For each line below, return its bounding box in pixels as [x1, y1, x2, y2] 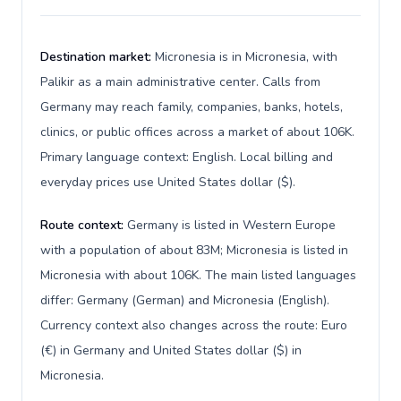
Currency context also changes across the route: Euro [40, 317, 347, 334]
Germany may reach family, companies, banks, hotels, [40, 98, 343, 115]
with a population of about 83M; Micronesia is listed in [40, 242, 348, 259]
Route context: [40, 217, 127, 234]
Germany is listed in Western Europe [127, 217, 336, 234]
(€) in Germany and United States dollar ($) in [40, 342, 302, 359]
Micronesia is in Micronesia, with [155, 48, 337, 65]
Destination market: [40, 48, 155, 65]
